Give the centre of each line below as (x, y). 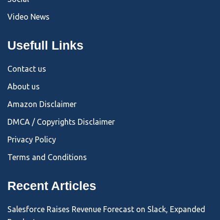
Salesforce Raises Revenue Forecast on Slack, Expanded (106, 209)
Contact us (27, 69)
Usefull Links (45, 45)
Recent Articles (52, 185)
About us (24, 86)
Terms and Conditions (47, 157)
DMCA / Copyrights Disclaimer (61, 122)
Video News (28, 16)
